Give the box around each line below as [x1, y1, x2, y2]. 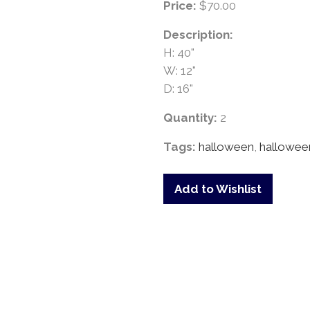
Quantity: [163, 111, 220, 125]
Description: [163, 28, 233, 42]
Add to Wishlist [174, 181, 262, 196]
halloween [199, 140, 254, 154]
